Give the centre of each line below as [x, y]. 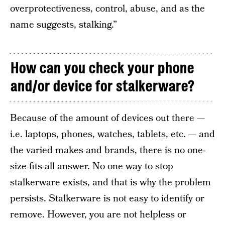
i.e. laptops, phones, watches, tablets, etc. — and [113, 134]
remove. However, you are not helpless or [98, 215]
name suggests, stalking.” [64, 25]
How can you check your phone [102, 68]
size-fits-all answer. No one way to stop [92, 166]
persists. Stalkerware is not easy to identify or [107, 199]
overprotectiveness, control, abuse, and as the [107, 9]
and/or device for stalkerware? [102, 86]
